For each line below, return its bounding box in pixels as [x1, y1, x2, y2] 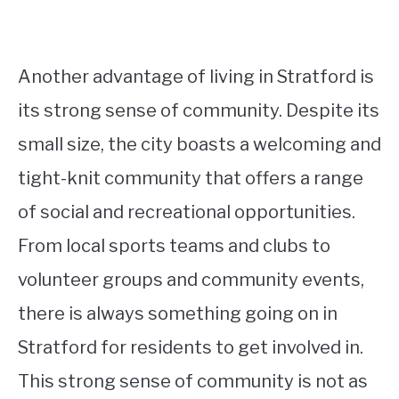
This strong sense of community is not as [18, 370, 368, 393]
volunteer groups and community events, [18, 269, 364, 291]
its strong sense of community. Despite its [18, 100, 379, 122]
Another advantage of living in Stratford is [18, 66, 374, 88]
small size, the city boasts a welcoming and [18, 134, 381, 156]
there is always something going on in [18, 303, 338, 325]
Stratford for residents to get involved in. [18, 337, 363, 359]
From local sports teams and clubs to [18, 235, 330, 257]
